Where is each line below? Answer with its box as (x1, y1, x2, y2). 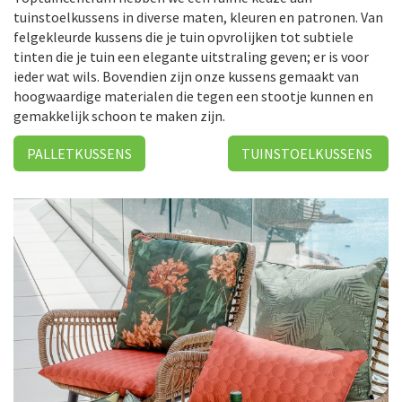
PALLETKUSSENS (27, 144, 132, 162)
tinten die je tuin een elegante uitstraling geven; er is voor (13, 48, 369, 66)
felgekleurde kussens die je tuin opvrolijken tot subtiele (13, 28, 354, 46)
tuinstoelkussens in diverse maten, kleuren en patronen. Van (13, 8, 383, 26)
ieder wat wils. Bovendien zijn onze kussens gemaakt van (13, 67, 359, 85)
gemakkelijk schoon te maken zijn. (13, 107, 225, 125)
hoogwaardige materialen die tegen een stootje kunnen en (13, 87, 373, 105)
